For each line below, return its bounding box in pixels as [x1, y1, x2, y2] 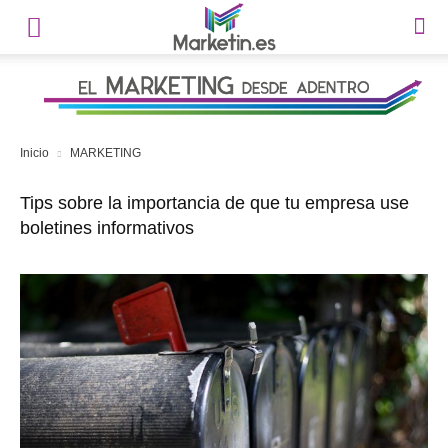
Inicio [20, 146, 49, 160]
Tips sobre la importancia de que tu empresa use [20, 193, 409, 213]
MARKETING [70, 146, 141, 160]
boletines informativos [20, 218, 194, 238]
